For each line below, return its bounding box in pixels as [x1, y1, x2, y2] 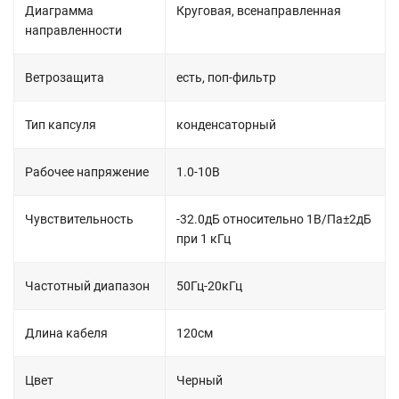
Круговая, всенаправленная [176, 3, 341, 18]
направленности [25, 22, 122, 37]
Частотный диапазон [25, 278, 150, 293]
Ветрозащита [25, 69, 104, 85]
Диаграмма [25, 3, 94, 18]
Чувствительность [25, 211, 134, 226]
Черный [176, 372, 223, 387]
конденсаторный [176, 117, 276, 132]
